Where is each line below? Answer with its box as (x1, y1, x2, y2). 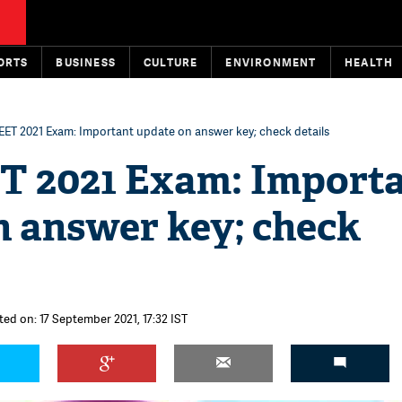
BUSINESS (56, 55, 117, 70)
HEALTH (344, 55, 393, 70)
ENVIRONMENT (225, 55, 317, 70)
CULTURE (144, 55, 198, 70)
